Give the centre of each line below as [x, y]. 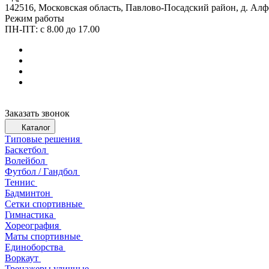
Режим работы [35, 18]
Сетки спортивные [44, 204]
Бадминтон [28, 193]
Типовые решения [42, 139]
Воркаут [22, 258]
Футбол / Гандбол [41, 171]
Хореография [32, 225]
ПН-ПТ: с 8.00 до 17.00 [52, 29]
